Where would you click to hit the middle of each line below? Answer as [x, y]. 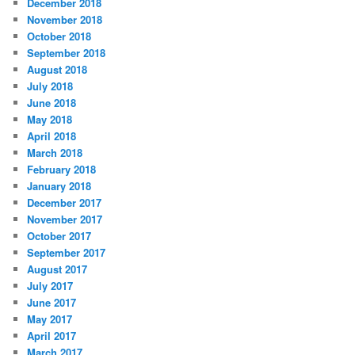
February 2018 [62, 169]
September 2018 [67, 52]
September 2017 [67, 252]
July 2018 [50, 86]
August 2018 [57, 69]
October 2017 [59, 235]
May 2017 [50, 319]
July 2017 [50, 285]
